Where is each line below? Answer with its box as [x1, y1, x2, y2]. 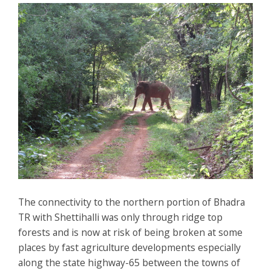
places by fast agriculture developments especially [18, 241, 241, 255]
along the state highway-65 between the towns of [18, 256, 240, 270]
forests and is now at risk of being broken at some [18, 226, 243, 240]
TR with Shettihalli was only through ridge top [18, 211, 223, 224]
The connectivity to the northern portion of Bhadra [18, 195, 245, 209]
